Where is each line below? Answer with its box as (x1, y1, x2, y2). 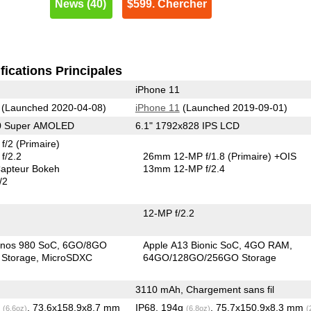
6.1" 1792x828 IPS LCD (135, 119, 239, 131)
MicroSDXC (42, 251, 93, 263)
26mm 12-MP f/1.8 (143, 150, 228, 162)
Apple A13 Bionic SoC (143, 239, 239, 251)
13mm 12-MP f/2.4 (143, 162, 226, 174)
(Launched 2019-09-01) (179, 101, 287, 113)
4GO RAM (244, 239, 290, 251)
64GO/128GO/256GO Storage (143, 251, 277, 263)
